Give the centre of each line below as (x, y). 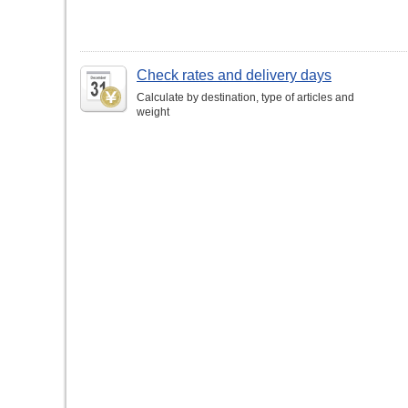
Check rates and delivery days (234, 75)
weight (153, 112)
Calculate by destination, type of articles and (245, 97)
